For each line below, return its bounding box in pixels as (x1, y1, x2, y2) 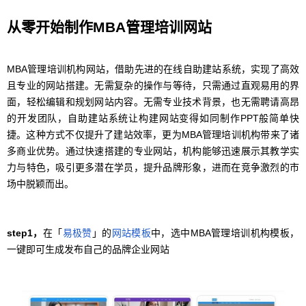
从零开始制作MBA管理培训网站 (7, 19, 212, 36)
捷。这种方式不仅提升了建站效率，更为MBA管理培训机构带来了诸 (7, 129, 299, 141)
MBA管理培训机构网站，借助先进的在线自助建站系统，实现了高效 (7, 64, 299, 75)
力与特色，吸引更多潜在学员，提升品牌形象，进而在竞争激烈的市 (7, 162, 299, 173)
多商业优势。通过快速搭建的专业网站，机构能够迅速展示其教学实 (7, 145, 299, 157)
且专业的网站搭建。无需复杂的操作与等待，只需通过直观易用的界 (7, 80, 299, 92)
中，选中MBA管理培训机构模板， (151, 227, 300, 239)
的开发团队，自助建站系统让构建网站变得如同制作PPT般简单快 (7, 113, 299, 124)
